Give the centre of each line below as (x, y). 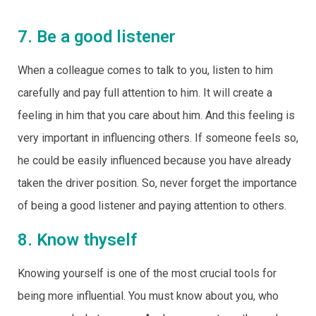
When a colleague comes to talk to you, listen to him (145, 70)
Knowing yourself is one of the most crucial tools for (147, 273)
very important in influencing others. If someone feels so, (158, 138)
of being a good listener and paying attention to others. (152, 206)
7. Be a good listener (97, 37)
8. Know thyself (78, 240)
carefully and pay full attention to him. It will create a (145, 93)
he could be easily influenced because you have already (154, 160)
